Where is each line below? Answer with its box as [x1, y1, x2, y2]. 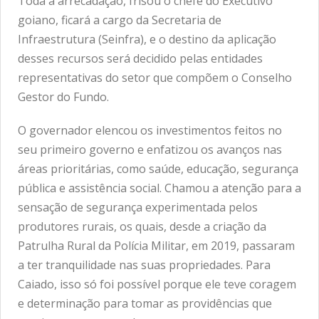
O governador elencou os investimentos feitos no [18, 122, 282, 138]
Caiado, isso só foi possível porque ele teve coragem [18, 276, 296, 292]
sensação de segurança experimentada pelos [18, 199, 258, 215]
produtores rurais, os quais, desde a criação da [18, 218, 266, 234]
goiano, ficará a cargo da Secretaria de [18, 11, 221, 28]
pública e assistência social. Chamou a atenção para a [18, 179, 301, 196]
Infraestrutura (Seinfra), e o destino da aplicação [18, 31, 276, 47]
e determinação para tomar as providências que [18, 295, 272, 311]
